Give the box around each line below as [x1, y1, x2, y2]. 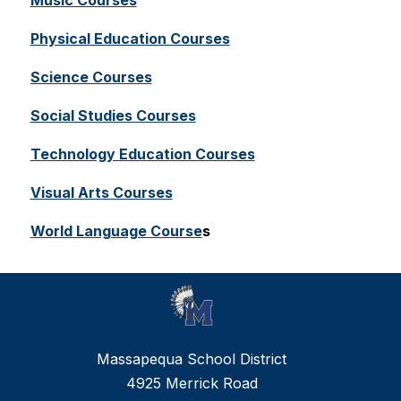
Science [30, 68, 89, 86]
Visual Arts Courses [30, 183, 173, 201]
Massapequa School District [97, 350, 286, 369]
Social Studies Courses [30, 107, 196, 124]
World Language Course [30, 222, 202, 240]
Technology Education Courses [30, 145, 255, 163]
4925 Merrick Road [125, 374, 258, 393]
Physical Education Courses [30, 30, 230, 47]
